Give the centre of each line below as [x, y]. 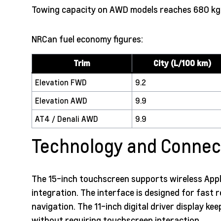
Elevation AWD [61, 101]
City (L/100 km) [182, 63]
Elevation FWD [61, 82]
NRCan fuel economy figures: [87, 39]
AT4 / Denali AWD [67, 119]
